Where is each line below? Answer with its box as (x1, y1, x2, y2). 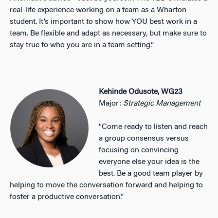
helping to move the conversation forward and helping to (10, 181, 203, 189)
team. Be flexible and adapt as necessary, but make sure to (10, 29, 207, 37)
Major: (99, 99, 124, 108)
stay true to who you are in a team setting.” (10, 41, 154, 49)
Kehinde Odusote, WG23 (99, 88, 183, 96)
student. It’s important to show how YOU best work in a (10, 18, 197, 26)
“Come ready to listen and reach (99, 123, 208, 131)
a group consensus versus (99, 134, 189, 143)
